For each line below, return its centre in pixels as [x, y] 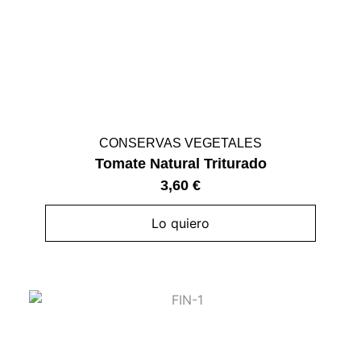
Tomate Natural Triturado [180, 164]
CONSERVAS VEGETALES [180, 143]
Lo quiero [180, 224]
